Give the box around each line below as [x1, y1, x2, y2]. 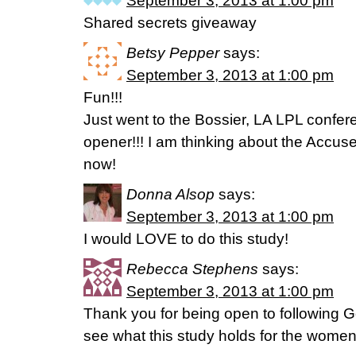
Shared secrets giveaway [83, 14, 257, 31]
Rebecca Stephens [126, 261, 258, 277]
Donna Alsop [126, 186, 215, 203]
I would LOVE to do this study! [83, 230, 288, 247]
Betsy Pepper [126, 44, 219, 61]
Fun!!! [83, 89, 122, 106]
